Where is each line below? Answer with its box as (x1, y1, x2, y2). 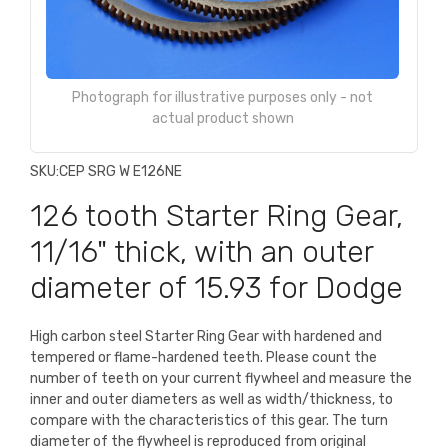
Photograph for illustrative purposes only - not (72, 88, 373, 106)
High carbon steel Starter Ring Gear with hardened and (30, 327, 382, 345)
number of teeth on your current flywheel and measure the (30, 369, 412, 387)
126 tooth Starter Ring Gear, (30, 197, 403, 234)
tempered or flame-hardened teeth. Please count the (30, 348, 377, 366)
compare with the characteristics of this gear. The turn (30, 411, 388, 429)
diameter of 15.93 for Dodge (30, 269, 403, 306)
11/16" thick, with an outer (30, 233, 373, 270)
